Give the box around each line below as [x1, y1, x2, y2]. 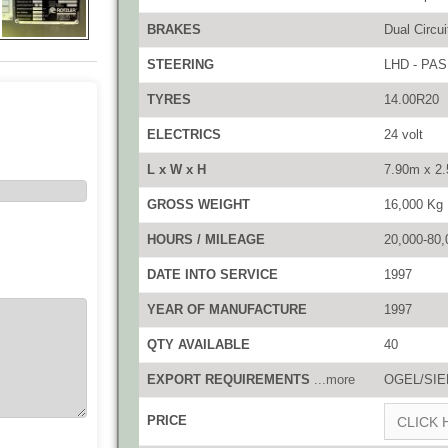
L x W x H [147, 162, 206, 177]
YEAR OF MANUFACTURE [147, 302, 307, 317]
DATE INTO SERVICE [147, 267, 278, 282]
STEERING [147, 57, 214, 72]
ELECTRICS [147, 127, 221, 142]
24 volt [384, 127, 423, 142]
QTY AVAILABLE [147, 337, 250, 352]
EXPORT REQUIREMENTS [147, 372, 314, 387]
